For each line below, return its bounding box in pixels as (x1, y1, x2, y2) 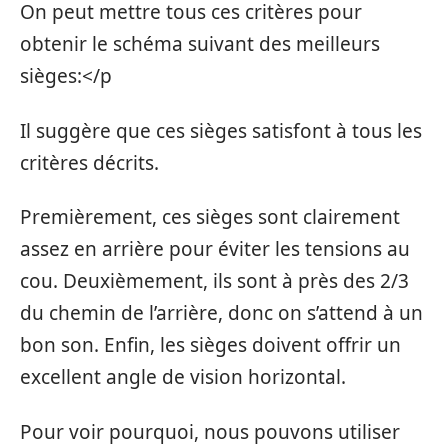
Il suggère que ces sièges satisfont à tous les (20, 117, 422, 144)
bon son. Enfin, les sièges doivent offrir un (20, 332, 401, 358)
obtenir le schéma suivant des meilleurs (20, 31, 380, 57)
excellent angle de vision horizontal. (20, 364, 346, 390)
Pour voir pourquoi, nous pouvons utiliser (20, 418, 400, 445)
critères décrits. (20, 149, 159, 176)
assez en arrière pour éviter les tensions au (20, 236, 410, 262)
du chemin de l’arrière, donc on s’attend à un (20, 300, 423, 326)
